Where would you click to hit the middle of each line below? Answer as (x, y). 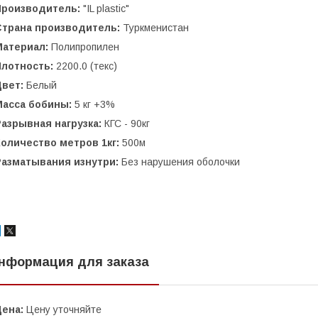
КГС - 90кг (126, 124)
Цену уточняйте (62, 309)
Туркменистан (156, 28)
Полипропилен (85, 47)
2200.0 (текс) (87, 66)
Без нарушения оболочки (181, 162)
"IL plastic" (106, 9)
